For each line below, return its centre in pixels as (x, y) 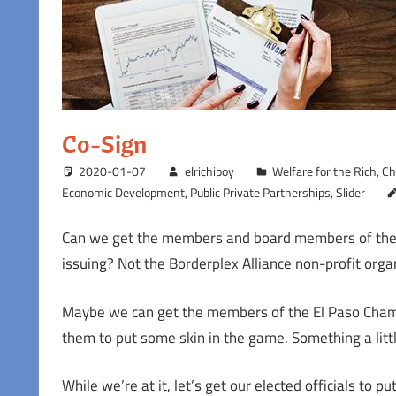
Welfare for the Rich (325, 171)
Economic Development (123, 192)
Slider (350, 192)
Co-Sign (104, 143)
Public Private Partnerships (260, 192)
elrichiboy (209, 171)
